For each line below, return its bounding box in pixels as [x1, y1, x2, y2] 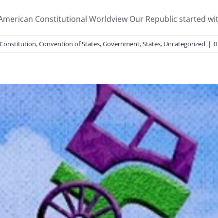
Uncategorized [163, 39, 205, 49]
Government [103, 39, 140, 49]
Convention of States [39, 39, 100, 49]
